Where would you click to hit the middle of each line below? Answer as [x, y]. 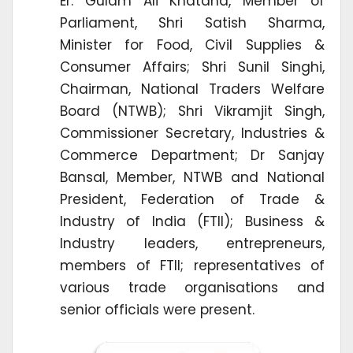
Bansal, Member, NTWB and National [192, 177]
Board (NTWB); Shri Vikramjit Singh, [192, 111]
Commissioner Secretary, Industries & [192, 133]
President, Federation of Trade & [192, 199]
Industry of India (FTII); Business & [192, 221]
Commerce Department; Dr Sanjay [192, 155]
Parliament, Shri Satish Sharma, [192, 22]
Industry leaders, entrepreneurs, [192, 243]
